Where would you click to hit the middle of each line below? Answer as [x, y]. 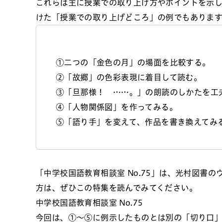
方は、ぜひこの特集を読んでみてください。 [116, 188]
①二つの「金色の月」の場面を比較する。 [133, 62]
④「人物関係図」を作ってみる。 [117, 107]
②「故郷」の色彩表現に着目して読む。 [129, 77]
